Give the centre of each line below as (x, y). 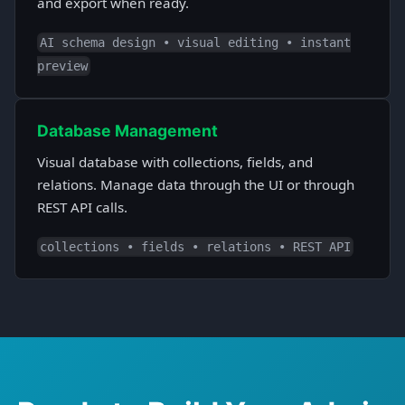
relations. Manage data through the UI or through (196, 185)
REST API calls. (82, 207)
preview (62, 66)
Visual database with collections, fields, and (175, 162)
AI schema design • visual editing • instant (196, 43)
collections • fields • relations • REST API (196, 247)
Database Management (127, 131)
